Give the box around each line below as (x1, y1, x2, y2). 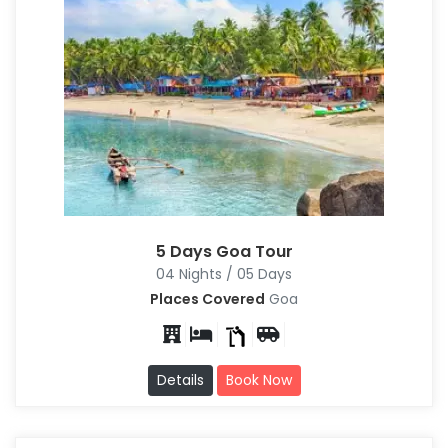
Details (156, 370, 204, 391)
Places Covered (150, 289, 265, 310)
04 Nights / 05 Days (156, 264, 292, 285)
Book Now (225, 370, 292, 391)
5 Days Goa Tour (155, 240, 293, 264)
